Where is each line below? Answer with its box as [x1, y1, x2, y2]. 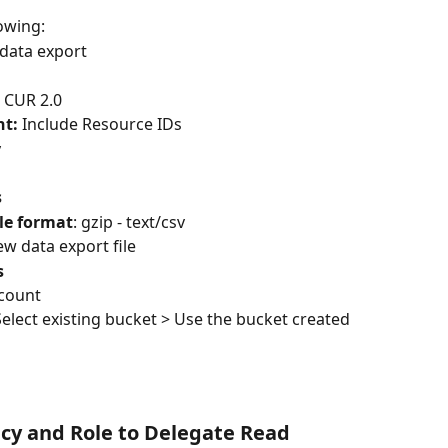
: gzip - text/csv [73, 210, 185, 233]
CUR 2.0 [4, 88, 62, 111]
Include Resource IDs [22, 113, 182, 136]
